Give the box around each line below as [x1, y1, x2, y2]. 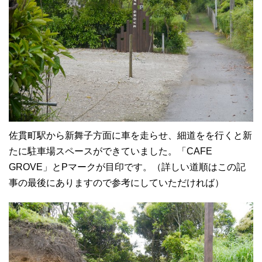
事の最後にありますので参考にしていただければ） [9, 178, 224, 188]
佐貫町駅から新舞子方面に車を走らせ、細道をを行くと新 [9, 130, 252, 141]
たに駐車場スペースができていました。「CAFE [9, 146, 212, 157]
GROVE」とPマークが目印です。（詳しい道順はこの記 [9, 162, 246, 173]
